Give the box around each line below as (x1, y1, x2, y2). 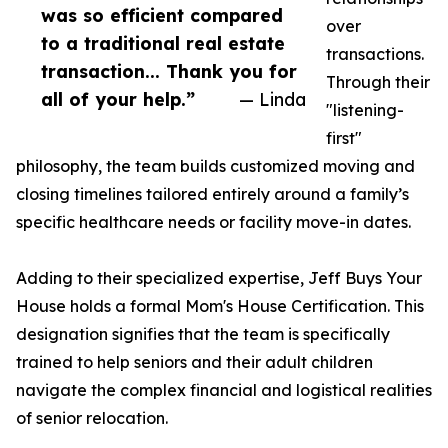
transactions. (326, 44, 424, 65)
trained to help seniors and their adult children (16, 352, 373, 373)
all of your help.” (41, 88, 195, 111)
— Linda (239, 88, 306, 111)
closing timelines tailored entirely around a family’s (16, 184, 409, 205)
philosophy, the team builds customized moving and (16, 156, 415, 177)
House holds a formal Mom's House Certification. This (16, 296, 424, 317)
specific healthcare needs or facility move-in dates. (16, 212, 411, 233)
